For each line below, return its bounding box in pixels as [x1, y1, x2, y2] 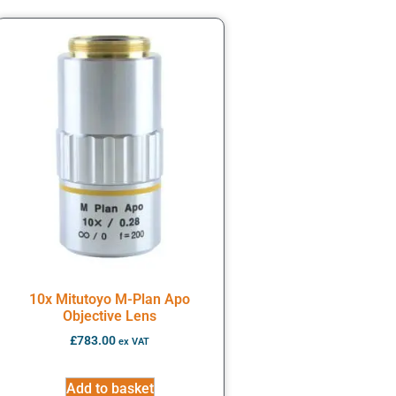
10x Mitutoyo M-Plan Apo [29, 291, 190, 308]
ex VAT [118, 336, 149, 348]
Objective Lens [63, 308, 156, 325]
